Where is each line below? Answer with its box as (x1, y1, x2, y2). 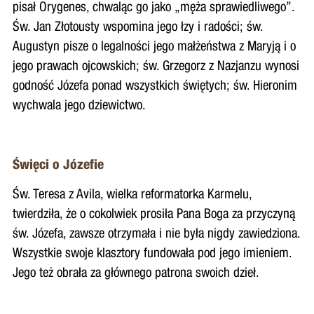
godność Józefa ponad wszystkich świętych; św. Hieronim (12, 79, 297, 93)
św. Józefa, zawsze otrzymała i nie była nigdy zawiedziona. (12, 227, 300, 241)
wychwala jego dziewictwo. (12, 99, 146, 113)
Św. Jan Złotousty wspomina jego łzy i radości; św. (12, 20, 263, 34)
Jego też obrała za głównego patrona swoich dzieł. (12, 266, 259, 280)
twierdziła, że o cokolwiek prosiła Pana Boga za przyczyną (12, 207, 295, 221)
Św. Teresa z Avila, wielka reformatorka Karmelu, (12, 188, 252, 202)
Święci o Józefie (12, 158, 104, 172)
